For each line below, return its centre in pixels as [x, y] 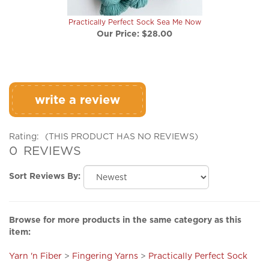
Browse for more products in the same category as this [125, 208]
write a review [77, 89]
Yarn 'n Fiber [35, 244]
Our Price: [118, 23]
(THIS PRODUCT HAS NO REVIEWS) [122, 125]
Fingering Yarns [105, 244]
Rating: [24, 125]
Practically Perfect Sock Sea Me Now [134, 11]
